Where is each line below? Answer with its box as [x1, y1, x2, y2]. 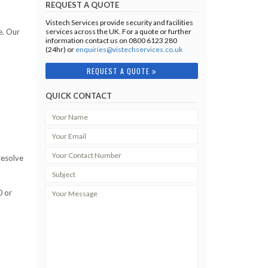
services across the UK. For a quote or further [45, 27, 191, 36]
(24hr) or [45, 45, 75, 54]
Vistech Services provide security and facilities [45, 18, 193, 28]
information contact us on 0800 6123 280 [45, 36, 177, 45]
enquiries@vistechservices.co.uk [75, 45, 182, 54]
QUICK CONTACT [45, 91, 112, 101]
